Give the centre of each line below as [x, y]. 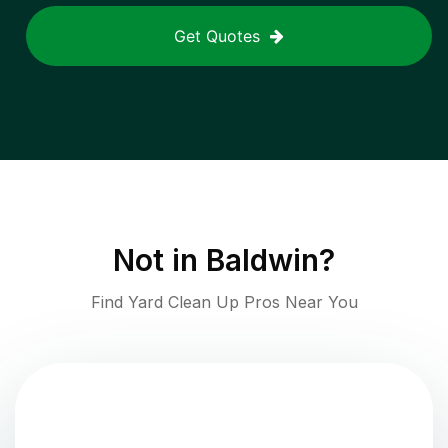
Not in [159, 260]
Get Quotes [217, 36]
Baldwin [262, 260]
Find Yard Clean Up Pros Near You [224, 302]
